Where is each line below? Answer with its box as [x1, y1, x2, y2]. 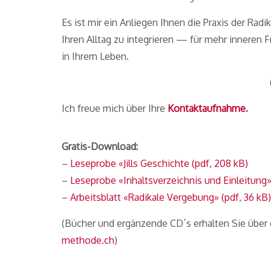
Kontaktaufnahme [168, 102, 246, 114]
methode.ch [62, 234, 114, 246]
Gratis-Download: [62, 140, 138, 152]
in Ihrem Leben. [62, 50, 129, 62]
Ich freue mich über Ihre [62, 102, 168, 114]
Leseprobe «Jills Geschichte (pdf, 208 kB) [70, 157, 248, 169]
